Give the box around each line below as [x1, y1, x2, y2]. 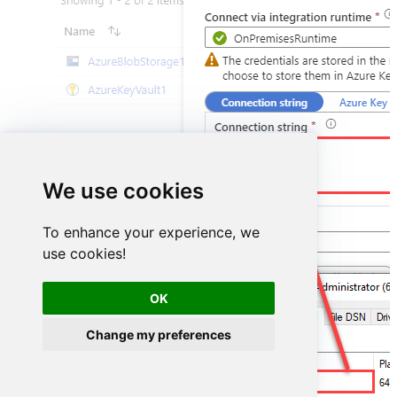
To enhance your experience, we [43, 223, 260, 241]
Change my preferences [86, 327, 232, 342]
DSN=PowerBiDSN [224, 144, 305, 157]
